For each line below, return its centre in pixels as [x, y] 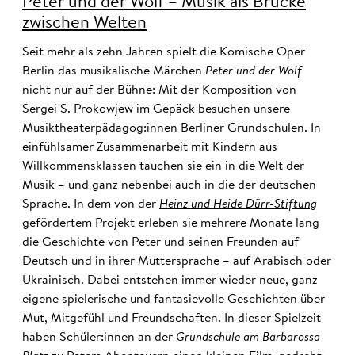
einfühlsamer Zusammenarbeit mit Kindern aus [150, 148]
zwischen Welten [84, 24]
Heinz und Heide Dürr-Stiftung [238, 205]
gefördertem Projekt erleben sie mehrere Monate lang [171, 224]
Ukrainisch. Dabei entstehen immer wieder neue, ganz [170, 281]
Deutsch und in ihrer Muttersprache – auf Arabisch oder [177, 262]
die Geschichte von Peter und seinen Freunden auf [160, 243]
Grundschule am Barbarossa [248, 338]
